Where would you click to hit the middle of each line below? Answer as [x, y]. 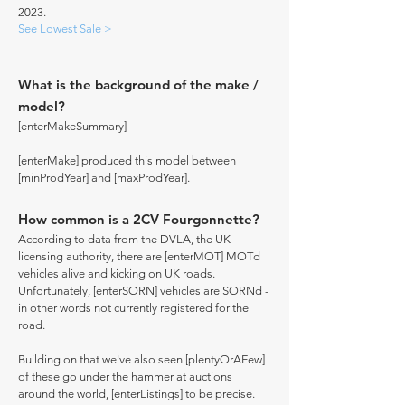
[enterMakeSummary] [72, 126]
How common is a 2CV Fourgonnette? [139, 219]
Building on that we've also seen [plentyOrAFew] [141, 359]
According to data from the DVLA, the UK [124, 239]
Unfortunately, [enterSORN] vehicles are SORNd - [143, 291]
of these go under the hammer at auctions [125, 377]
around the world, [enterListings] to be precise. [137, 394]
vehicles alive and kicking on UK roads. [117, 273]
